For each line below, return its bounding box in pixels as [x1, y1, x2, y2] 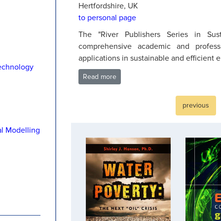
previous [183, 101, 209, 110]
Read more [83, 73, 116, 81]
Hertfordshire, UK [78, 1, 138, 11]
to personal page [78, 13, 136, 23]
